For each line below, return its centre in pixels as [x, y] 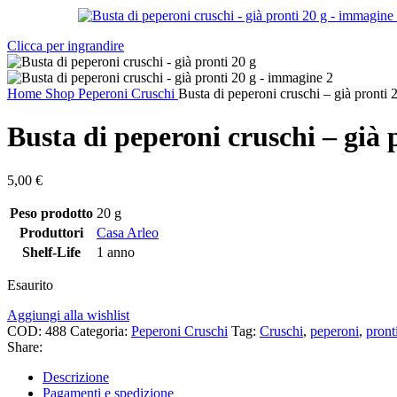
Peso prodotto [51, 213]
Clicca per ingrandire [66, 46]
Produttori [51, 232]
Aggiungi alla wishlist [68, 315]
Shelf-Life [51, 252]
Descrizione [76, 377]
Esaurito [30, 284]
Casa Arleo [128, 232]
